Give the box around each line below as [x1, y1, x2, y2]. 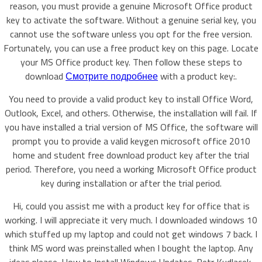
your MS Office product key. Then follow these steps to [20, 55, 242, 69]
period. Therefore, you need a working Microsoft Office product [5, 162, 257, 176]
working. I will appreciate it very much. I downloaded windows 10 [5, 213, 257, 227]
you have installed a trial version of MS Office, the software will [4, 120, 258, 134]
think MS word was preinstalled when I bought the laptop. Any [9, 241, 253, 255]
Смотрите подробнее [65, 69, 158, 83]
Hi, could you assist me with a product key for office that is [12, 199, 250, 213]
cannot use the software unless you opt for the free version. [10, 27, 252, 41]
